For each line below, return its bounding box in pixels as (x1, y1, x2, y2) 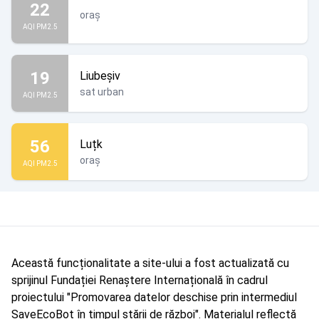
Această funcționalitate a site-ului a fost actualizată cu (11, 256, 289, 270)
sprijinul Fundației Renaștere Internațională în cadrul (11, 273, 268, 287)
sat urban (80, 86, 124, 98)
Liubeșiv (80, 69, 120, 83)
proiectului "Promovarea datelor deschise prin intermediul (11, 291, 297, 304)
